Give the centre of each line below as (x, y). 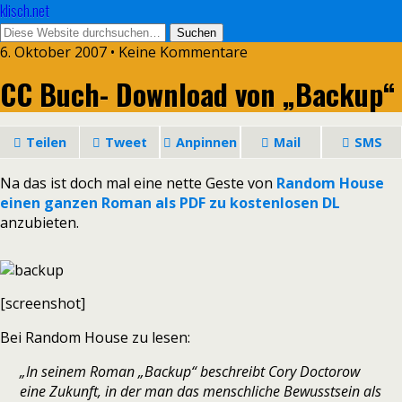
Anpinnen (206, 142)
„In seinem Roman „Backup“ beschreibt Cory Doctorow (190, 371)
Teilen (46, 142)
